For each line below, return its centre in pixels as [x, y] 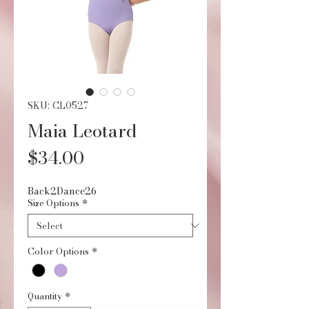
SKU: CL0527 [58, 106]
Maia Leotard [82, 131]
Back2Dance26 [62, 191]
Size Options [53, 203]
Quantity [45, 296]
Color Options [58, 251]
